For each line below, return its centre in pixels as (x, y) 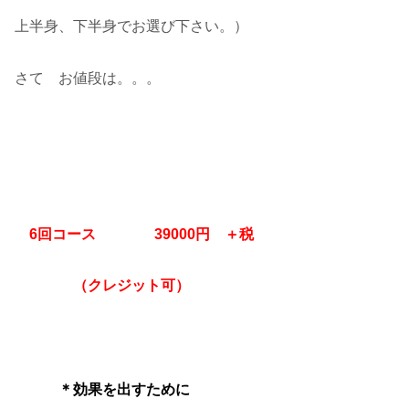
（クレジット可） (102, 286)
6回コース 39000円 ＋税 (134, 234)
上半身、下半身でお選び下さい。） (131, 26)
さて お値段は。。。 (88, 79)
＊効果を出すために (110, 390)
